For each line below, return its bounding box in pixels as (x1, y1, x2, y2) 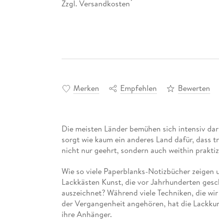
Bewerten (177, 83, 210, 94)
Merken (73, 83, 99, 94)
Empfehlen (120, 83, 157, 94)
